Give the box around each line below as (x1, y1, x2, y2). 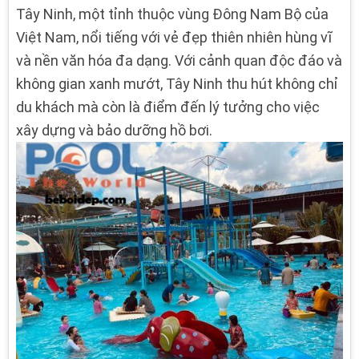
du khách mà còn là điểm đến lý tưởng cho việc (16, 99, 320, 115)
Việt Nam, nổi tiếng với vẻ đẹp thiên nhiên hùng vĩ (16, 29, 332, 46)
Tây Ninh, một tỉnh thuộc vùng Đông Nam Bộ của (16, 6, 329, 22)
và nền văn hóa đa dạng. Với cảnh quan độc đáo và (16, 52, 342, 69)
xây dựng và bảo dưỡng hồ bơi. (16, 122, 212, 139)
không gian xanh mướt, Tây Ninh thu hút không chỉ (16, 75, 338, 92)
